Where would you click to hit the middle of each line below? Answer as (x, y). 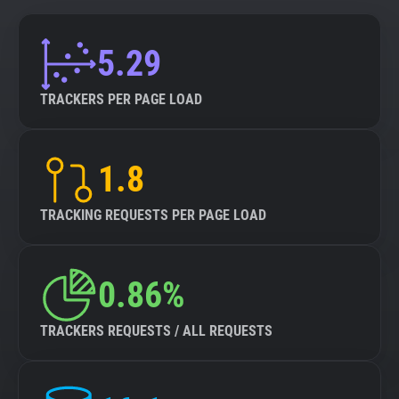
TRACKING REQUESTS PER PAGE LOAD (153, 215)
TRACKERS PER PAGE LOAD (121, 99)
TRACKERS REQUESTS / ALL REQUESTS (156, 331)
